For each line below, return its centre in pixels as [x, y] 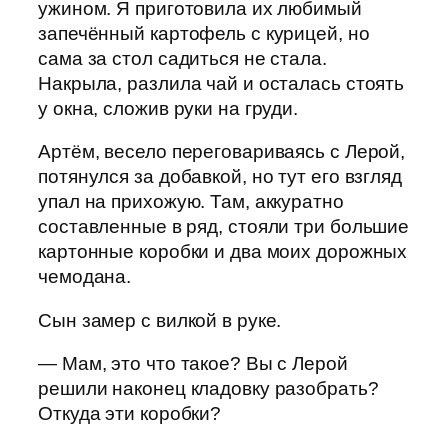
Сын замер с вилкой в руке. [160, 320]
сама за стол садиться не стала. [182, 58]
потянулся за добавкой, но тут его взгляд [220, 177]
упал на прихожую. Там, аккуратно [191, 202]
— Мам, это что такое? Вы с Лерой [193, 364]
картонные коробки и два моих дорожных [223, 252]
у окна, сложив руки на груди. [168, 108]
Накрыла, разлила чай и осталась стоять [221, 83]
